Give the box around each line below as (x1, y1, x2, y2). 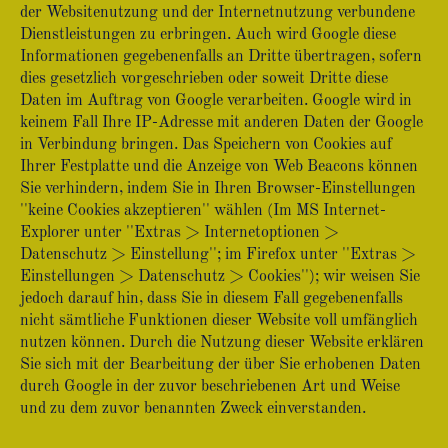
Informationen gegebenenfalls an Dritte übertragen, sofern (20, 49, 422, 65)
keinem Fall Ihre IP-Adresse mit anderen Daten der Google (20, 115, 423, 131)
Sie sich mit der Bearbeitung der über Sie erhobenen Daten (20, 357, 421, 373)
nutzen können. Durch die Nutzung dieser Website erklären (20, 335, 424, 351)
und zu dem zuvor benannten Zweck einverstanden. (20, 401, 374, 417)
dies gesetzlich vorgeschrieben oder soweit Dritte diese (20, 71, 388, 87)
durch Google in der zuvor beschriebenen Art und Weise (20, 379, 400, 395)
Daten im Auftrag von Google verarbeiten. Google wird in (20, 93, 412, 109)
